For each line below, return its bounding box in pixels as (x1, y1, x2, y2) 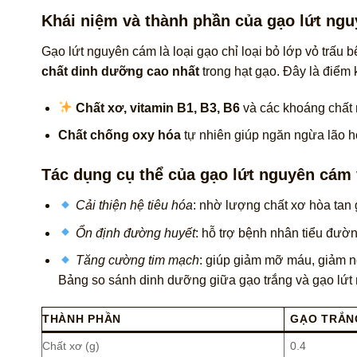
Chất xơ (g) (42, 339, 100, 352)
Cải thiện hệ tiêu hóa (76, 198, 194, 212)
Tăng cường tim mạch (76, 253, 200, 268)
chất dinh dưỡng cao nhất (41, 64, 199, 78)
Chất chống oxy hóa (57, 128, 181, 143)
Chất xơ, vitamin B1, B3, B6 (76, 100, 241, 115)
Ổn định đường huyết (76, 226, 196, 240)
